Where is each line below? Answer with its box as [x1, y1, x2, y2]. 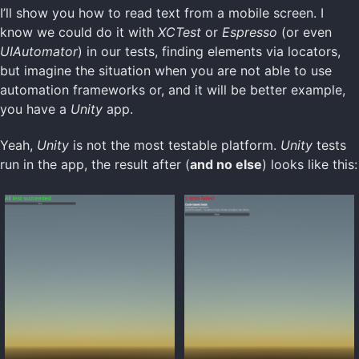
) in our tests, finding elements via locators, [78, 42, 341, 59]
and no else [190, 155, 262, 172]
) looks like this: [262, 155, 357, 172]
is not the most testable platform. [69, 136, 280, 153]
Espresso [222, 23, 277, 40]
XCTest [158, 23, 201, 40]
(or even [277, 23, 332, 40]
